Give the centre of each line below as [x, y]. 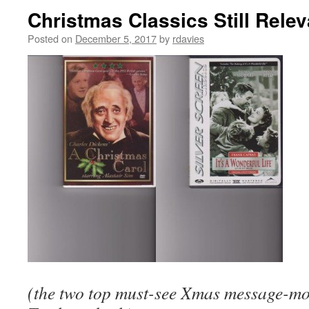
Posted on [50, 38]
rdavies [188, 38]
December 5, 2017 [116, 38]
